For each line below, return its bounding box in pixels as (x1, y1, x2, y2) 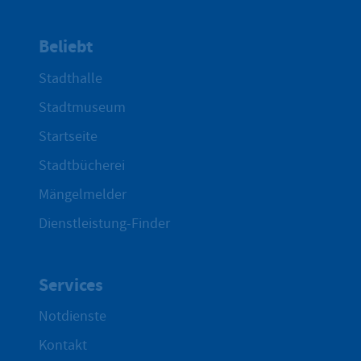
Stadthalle (39, 68, 102, 88)
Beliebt (39, 35, 93, 59)
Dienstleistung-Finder (39, 214, 170, 233)
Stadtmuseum (39, 98, 126, 117)
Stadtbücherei (39, 156, 125, 175)
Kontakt (39, 335, 87, 355)
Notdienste (39, 306, 106, 326)
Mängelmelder (39, 185, 127, 204)
